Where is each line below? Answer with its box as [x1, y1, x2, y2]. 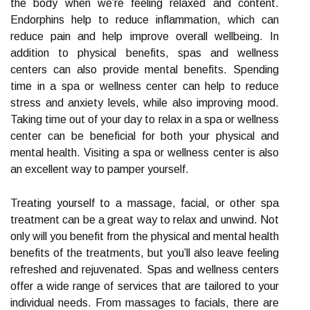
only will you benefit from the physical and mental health [10, 230, 279, 242]
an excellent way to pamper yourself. [10, 163, 189, 175]
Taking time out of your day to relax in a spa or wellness [10, 113, 279, 125]
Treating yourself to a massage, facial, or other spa [10, 197, 279, 209]
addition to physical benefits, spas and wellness [10, 47, 279, 59]
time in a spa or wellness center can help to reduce [10, 80, 279, 92]
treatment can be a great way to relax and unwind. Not [10, 214, 279, 226]
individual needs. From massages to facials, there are [10, 297, 279, 309]
